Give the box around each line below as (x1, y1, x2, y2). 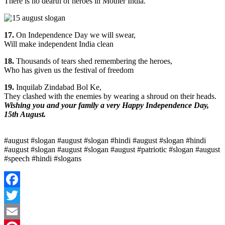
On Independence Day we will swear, (14, 30, 136, 39)
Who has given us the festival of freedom (4, 65, 134, 74)
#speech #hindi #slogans (4, 154, 81, 163)
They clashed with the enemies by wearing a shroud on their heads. (4, 91, 216, 100)
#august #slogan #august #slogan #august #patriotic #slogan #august (4, 145, 220, 154)
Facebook (4, 190, 35, 199)
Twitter (4, 206, 27, 215)
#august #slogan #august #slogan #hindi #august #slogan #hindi (4, 136, 206, 145)
